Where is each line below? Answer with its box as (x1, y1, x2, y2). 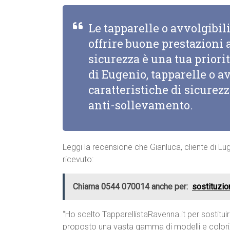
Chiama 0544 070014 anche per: (73, 182, 188, 192)
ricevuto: (63, 155, 93, 165)
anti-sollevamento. (88, 98, 193, 113)
